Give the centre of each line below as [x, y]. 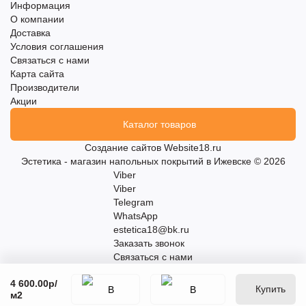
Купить [270, 289]
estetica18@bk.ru [151, 229]
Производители [45, 87]
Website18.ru [193, 148]
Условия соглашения [57, 46]
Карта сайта [37, 74]
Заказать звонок [149, 243]
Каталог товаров [159, 124]
